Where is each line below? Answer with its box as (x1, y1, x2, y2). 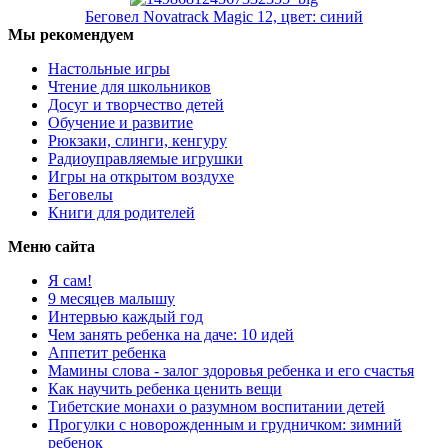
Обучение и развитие (48, 113, 193, 131)
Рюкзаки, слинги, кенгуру (48, 131, 227, 149)
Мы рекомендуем (8, 25, 134, 43)
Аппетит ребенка (48, 343, 166, 361)
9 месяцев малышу (48, 289, 175, 307)
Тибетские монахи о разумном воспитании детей (48, 397, 385, 415)
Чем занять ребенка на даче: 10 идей (48, 325, 294, 343)
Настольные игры (48, 59, 170, 77)
